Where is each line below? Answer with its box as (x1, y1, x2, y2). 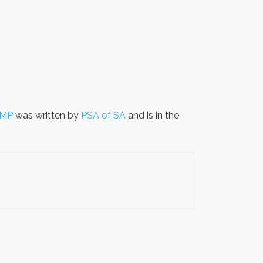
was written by (13, 109, 81, 121)
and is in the (126, 109, 179, 121)
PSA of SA (81, 109, 126, 121)
